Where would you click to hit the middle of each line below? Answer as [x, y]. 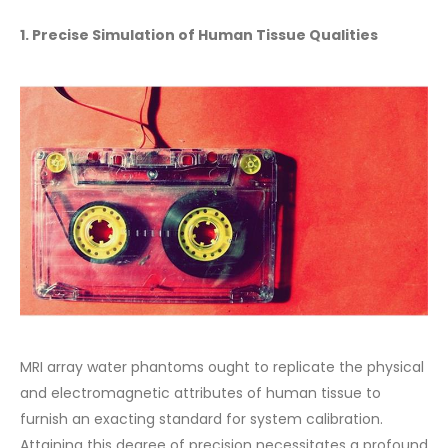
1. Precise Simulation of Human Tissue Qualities [199, 35]
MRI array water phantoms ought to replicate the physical [222, 366]
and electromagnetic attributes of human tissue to [200, 392]
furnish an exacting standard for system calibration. [201, 418]
